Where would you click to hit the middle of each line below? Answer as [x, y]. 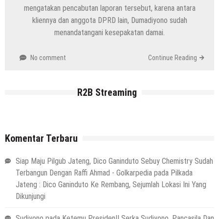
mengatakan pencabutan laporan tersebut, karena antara [109, 8]
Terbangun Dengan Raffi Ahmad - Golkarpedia [84, 173]
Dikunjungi [31, 196]
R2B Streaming [107, 92]
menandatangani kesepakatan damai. [109, 32]
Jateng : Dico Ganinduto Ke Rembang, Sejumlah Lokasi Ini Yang [111, 184]
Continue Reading [173, 57]
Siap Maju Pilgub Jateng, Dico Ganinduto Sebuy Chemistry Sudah [114, 161]
